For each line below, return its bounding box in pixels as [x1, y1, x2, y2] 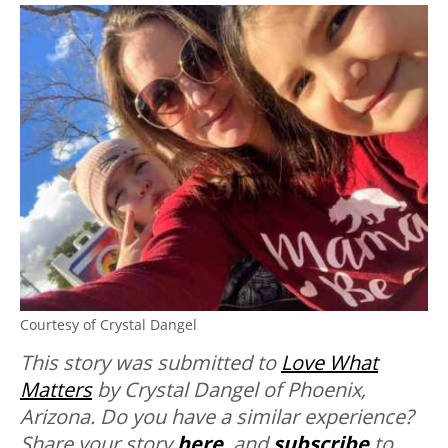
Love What [281, 349, 378, 377]
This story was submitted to [20, 349, 281, 377]
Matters [20, 376, 92, 404]
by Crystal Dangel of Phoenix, [92, 376, 366, 404]
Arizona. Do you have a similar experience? [20, 403, 414, 431]
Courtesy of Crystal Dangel [20, 315, 197, 335]
